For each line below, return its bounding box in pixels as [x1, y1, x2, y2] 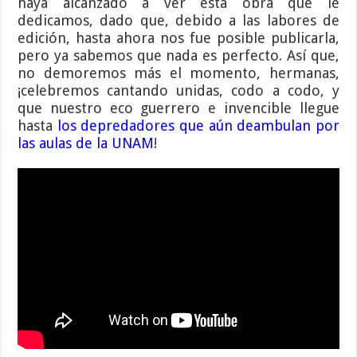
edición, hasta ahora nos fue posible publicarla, [18, 29, 339, 47]
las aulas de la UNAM [18, 135, 155, 152]
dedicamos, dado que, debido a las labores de [18, 12, 339, 29]
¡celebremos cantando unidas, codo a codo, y [18, 82, 339, 100]
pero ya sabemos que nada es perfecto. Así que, [18, 47, 339, 65]
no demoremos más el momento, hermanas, [18, 65, 339, 82]
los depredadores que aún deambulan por [57, 117, 339, 135]
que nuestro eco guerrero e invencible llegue [18, 100, 339, 117]
